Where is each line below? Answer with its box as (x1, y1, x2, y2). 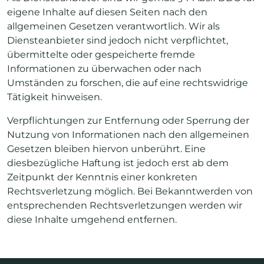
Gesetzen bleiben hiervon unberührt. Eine (7, 143, 206, 154)
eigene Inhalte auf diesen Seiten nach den (7, 6, 207, 18)
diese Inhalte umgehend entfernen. (7, 213, 177, 225)
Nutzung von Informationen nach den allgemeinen (7, 128, 249, 140)
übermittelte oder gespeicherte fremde (7, 48, 195, 60)
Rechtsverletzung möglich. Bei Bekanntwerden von (7, 185, 253, 197)
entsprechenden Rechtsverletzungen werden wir (7, 199, 242, 211)
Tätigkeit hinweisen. (7, 91, 102, 103)
